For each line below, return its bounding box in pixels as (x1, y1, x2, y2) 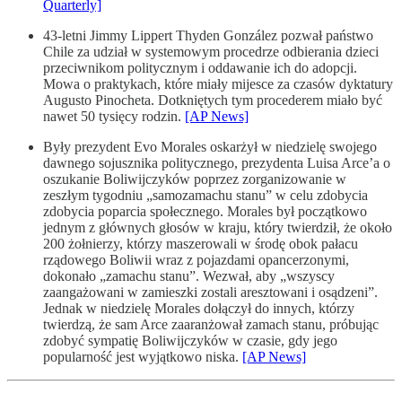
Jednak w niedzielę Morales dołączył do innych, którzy (43, 301, 354, 317)
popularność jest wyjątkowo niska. (43, 349, 242, 365)
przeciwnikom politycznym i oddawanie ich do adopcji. (43, 60, 357, 76)
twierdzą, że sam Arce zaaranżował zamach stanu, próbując (43, 317, 379, 333)
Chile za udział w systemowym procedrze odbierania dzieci (43, 44, 379, 60)
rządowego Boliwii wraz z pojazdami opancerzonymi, (43, 252, 349, 268)
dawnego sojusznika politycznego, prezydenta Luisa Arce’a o (43, 155, 390, 171)
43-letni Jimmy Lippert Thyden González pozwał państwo (43, 28, 373, 44)
